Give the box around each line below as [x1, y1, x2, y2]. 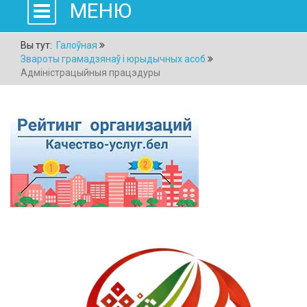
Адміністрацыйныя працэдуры [21, 66, 160, 78]
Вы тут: [21, 39, 54, 51]
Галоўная [56, 39, 97, 51]
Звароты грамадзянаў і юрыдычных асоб [21, 53, 206, 64]
